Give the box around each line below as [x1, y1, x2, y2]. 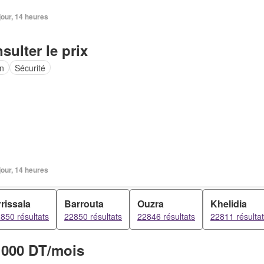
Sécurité [14, 61, 45, 74]
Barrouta [64, 197, 104, 210]
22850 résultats [64, 210, 122, 222]
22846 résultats [137, 210, 195, 222]
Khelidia [210, 197, 247, 210]
